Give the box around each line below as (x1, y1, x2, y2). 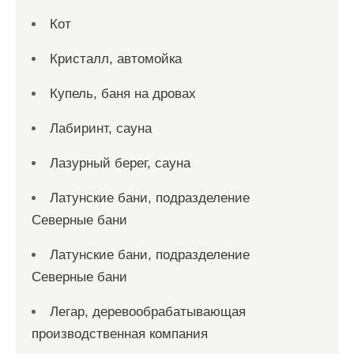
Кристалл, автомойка (50, 51, 182, 66)
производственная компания (32, 326, 208, 341)
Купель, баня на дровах (50, 86, 196, 101)
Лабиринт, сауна (50, 121, 152, 136)
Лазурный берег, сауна (50, 156, 190, 171)
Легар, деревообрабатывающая (50, 304, 246, 319)
